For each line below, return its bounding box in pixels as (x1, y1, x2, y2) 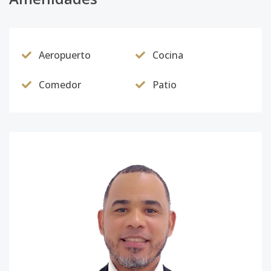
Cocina (152, 48, 183, 62)
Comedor (39, 78, 81, 91)
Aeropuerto (39, 48, 91, 62)
